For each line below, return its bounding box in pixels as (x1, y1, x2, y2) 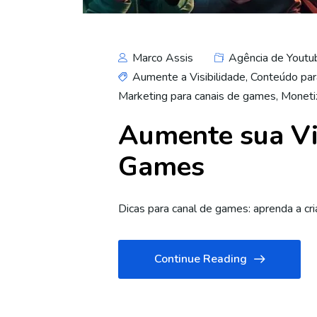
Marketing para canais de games (118, 88, 276, 104)
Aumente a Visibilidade (132, 69, 246, 85)
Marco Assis (129, 50, 193, 66)
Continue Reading (154, 251, 247, 267)
